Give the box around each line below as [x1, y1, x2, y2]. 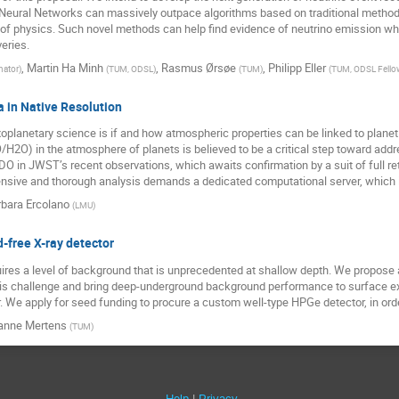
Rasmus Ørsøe [161, 59, 236, 76]
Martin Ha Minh [27, 59, 103, 76]
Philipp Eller [268, 59, 326, 76]
